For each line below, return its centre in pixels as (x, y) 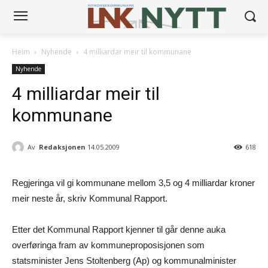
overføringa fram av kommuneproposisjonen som (108, 245)
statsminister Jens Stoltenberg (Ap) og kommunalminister (124, 261)
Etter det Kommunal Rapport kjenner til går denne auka (119, 230)
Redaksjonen (62, 147)
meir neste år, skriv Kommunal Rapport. (90, 199)
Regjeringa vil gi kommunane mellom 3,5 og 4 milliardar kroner (133, 183)
